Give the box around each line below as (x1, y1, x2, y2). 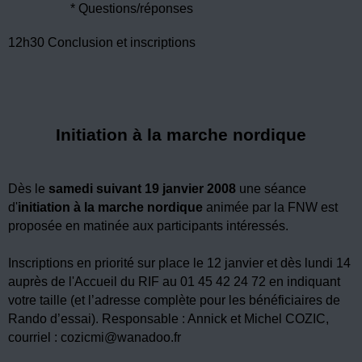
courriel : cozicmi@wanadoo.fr (8, 330, 181, 344)
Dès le (8, 181, 48, 196)
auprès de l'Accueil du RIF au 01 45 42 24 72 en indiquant (8, 274, 340, 288)
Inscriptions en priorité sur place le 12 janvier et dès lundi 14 (8, 255, 351, 270)
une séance (239, 181, 306, 196)
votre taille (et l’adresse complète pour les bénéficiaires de (8, 293, 340, 307)
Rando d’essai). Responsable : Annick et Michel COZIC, (8, 311, 329, 326)
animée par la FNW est (203, 200, 338, 214)
